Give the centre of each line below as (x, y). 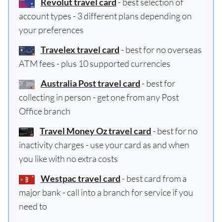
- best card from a (154, 178)
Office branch (45, 111)
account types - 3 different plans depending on (105, 16)
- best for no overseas (161, 50)
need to (33, 206)
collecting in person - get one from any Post (99, 97)
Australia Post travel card (90, 83)
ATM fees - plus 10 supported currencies (95, 63)
